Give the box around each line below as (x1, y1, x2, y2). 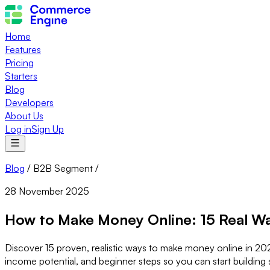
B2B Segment (33, 162, 93, 174)
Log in (5, 123, 31, 135)
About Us (5, 110, 43, 122)
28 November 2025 (5, 185, 89, 197)
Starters (5, 70, 37, 82)
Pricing (5, 57, 34, 69)
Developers (5, 96, 54, 108)
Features (5, 43, 41, 55)
